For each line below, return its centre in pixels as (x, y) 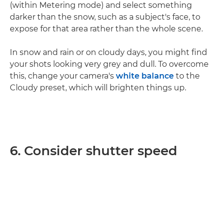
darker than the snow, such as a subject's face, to (105, 17)
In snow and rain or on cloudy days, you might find (109, 52)
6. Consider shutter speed (94, 151)
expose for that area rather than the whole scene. (106, 29)
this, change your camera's (63, 76)
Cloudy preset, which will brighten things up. (98, 88)
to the (187, 76)
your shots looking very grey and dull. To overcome (109, 64)
